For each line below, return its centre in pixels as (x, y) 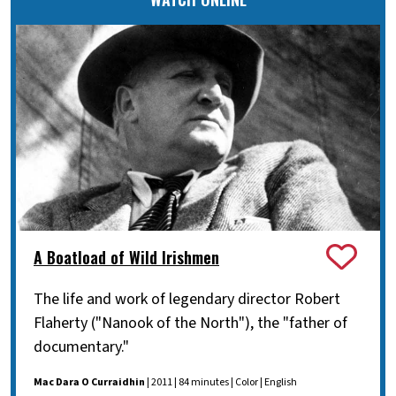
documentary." (81, 347)
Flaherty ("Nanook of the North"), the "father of (190, 324)
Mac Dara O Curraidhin (89, 383)
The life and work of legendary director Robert (187, 300)
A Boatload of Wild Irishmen (126, 257)
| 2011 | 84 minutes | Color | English (221, 383)
